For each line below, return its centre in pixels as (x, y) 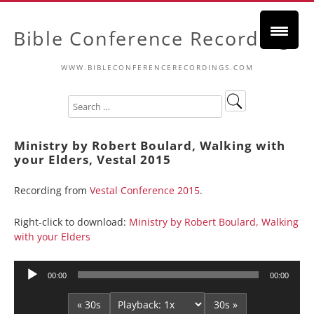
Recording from (52, 190)
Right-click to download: (71, 222)
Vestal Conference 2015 (145, 190)
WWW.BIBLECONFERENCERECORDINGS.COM (157, 67)
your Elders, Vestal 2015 (93, 159)
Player (28, 285)
